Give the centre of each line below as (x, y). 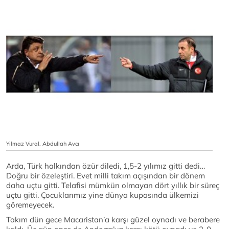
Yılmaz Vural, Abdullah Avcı (43, 144)
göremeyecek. (30, 205)
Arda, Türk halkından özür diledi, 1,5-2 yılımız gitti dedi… (106, 166)
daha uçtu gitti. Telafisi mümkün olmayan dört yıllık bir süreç (113, 186)
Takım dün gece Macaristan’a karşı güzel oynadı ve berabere (113, 220)
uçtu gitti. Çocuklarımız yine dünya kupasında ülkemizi (102, 195)
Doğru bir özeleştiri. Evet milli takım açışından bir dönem (106, 176)
